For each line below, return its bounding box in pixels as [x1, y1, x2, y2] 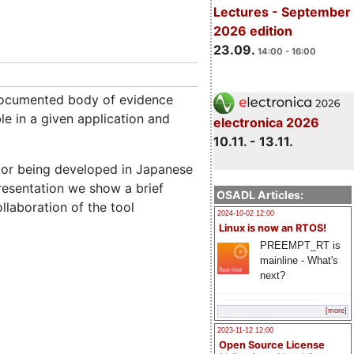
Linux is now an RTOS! [219, 221, 326, 234]
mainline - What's [259, 254, 338, 266]
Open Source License [219, 339, 325, 352]
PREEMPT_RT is [259, 239, 341, 251]
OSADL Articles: [217, 187, 303, 201]
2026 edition [213, 22, 292, 39]
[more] [326, 307, 347, 315]
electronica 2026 [213, 115, 319, 131]
